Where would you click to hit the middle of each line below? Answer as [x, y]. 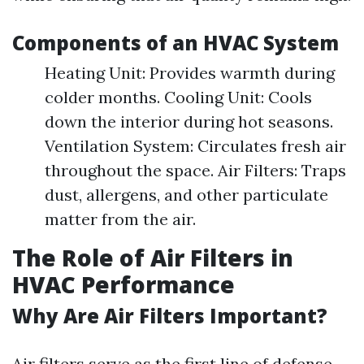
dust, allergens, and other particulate [186, 195]
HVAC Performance [123, 284]
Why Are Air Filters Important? [170, 316]
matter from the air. [120, 219]
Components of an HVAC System [175, 43]
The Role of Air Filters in [153, 258]
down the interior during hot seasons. [189, 121]
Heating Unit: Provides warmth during [190, 73]
